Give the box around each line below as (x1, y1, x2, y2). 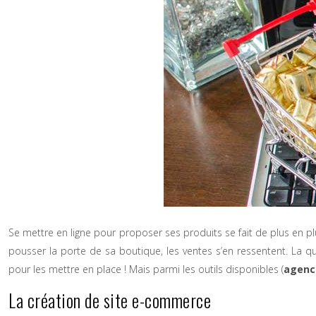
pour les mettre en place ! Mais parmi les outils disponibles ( (8, 262, 284, 276)
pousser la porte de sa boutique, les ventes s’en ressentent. (8, 244, 288, 257)
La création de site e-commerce (8, 287, 211, 313)
